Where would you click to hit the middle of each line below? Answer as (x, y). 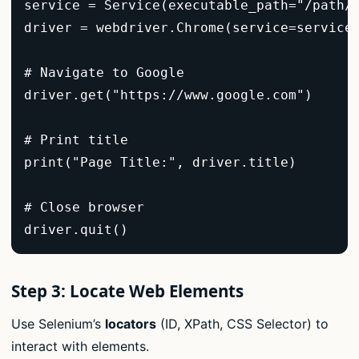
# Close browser (92, 208)
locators (131, 324)
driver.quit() (84, 230)
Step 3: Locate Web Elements (127, 291)
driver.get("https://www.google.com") (176, 95)
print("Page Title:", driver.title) (168, 163)
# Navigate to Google (112, 73)
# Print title (84, 140)
